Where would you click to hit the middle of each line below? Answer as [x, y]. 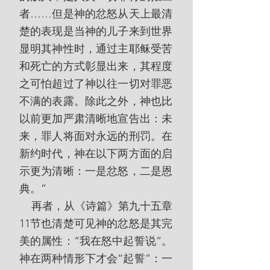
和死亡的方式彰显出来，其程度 [96, 66]
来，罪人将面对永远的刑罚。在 [96, 136]
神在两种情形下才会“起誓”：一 [96, 259]
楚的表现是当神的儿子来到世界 [96, 31]
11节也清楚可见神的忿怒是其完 [96, 224]
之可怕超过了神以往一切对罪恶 [96, 84]
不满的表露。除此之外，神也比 [96, 101]
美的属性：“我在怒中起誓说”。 [96, 241]
